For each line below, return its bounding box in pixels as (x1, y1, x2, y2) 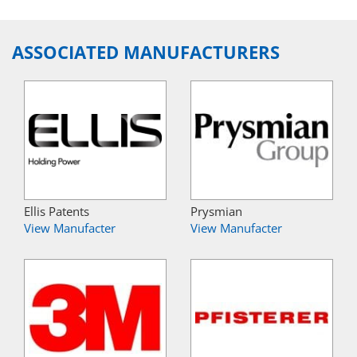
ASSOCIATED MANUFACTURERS (12, 39, 280, 65)
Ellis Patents (24, 202, 89, 219)
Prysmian (190, 202, 242, 219)
